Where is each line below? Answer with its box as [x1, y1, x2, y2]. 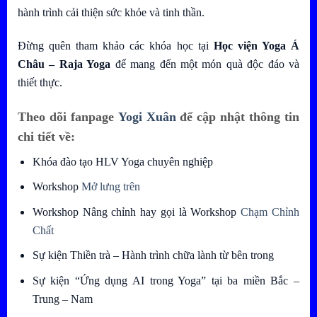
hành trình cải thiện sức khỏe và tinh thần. [18, 6, 204, 19]
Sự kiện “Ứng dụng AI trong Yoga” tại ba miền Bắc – [32, 275, 299, 287]
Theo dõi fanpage [18, 109, 118, 124]
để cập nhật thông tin [180, 109, 300, 124]
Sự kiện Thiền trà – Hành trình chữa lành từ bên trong [32, 249, 274, 262]
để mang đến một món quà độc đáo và [110, 57, 299, 70]
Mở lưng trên [81, 180, 140, 193]
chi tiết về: [18, 129, 75, 144]
